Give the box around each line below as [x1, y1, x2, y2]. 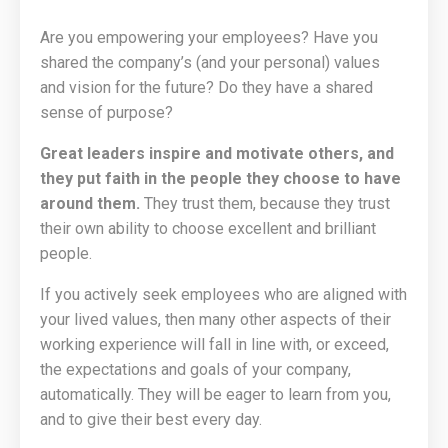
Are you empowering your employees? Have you [40, 28, 378, 47]
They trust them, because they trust [140, 194, 390, 213]
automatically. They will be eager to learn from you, [40, 385, 391, 404]
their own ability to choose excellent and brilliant [40, 219, 376, 238]
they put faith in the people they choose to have [40, 169, 401, 188]
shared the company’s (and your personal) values [40, 53, 380, 72]
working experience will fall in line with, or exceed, [40, 335, 389, 354]
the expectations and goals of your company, [40, 360, 351, 379]
